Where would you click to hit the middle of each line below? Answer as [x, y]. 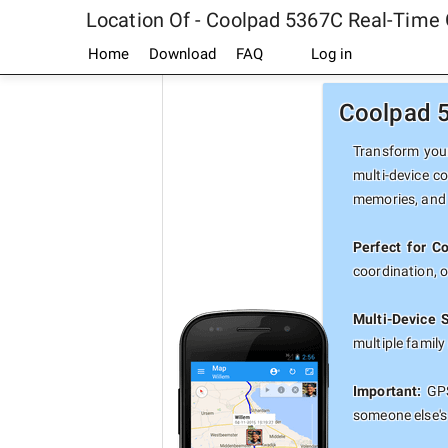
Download [182, 54]
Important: [387, 391]
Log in [329, 54]
